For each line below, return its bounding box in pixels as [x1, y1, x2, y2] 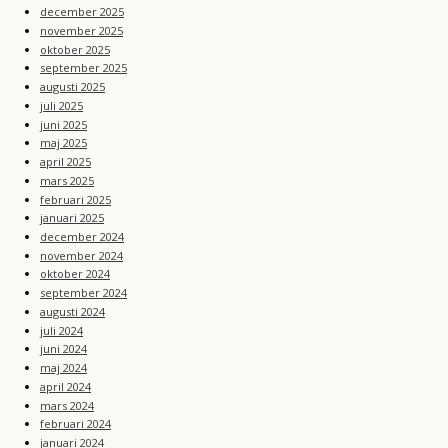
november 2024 [40, 247, 123, 263]
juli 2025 [40, 97, 83, 113]
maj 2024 [40, 360, 87, 376]
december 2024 [40, 228, 124, 244]
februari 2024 [40, 416, 111, 432]
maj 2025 [40, 135, 87, 151]
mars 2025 [40, 172, 94, 188]
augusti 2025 [40, 79, 105, 95]
